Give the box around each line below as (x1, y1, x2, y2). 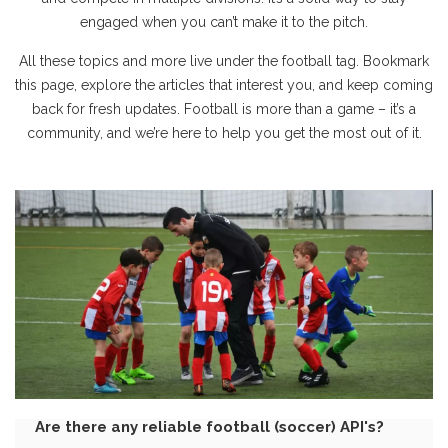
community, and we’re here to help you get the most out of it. (26, 125, 422, 141)
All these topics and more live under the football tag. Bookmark (19, 53, 429, 69)
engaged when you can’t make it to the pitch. (80, 14, 368, 30)
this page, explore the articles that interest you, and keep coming (15, 77, 433, 93)
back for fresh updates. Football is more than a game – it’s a (32, 101, 416, 117)
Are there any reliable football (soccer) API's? (35, 418, 384, 436)
